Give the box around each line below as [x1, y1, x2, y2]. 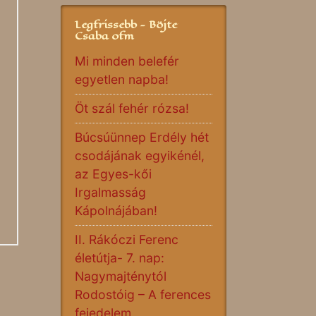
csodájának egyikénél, [75, 148, 205, 163]
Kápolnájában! [75, 203, 157, 218]
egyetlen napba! [75, 72, 169, 87]
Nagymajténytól [75, 269, 166, 284]
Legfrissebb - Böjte [75, 16, 177, 32]
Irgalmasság [75, 185, 146, 200]
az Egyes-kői [75, 166, 152, 181]
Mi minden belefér [75, 54, 179, 68]
